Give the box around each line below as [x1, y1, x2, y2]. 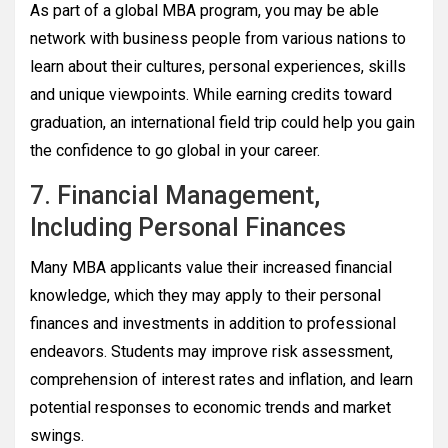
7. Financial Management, [30, 181, 320, 210]
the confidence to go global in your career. [30, 141, 320, 160]
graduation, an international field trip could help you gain [30, 113, 415, 132]
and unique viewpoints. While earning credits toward [30, 85, 392, 104]
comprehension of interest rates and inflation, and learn [30, 370, 413, 389]
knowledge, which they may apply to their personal [30, 286, 381, 305]
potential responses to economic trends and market [30, 398, 391, 417]
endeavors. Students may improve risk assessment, [30, 342, 393, 361]
